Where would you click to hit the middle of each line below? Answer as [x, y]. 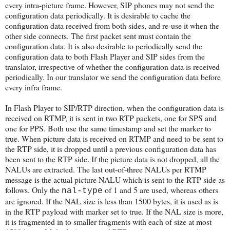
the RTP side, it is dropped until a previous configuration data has [111, 148]
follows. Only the [33, 189]
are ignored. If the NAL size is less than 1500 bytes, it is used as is [112, 201]
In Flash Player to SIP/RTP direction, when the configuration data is [114, 107]
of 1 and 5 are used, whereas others [160, 189]
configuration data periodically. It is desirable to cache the [98, 15]
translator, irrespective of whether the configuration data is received [112, 66]
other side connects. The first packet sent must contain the [98, 35]
